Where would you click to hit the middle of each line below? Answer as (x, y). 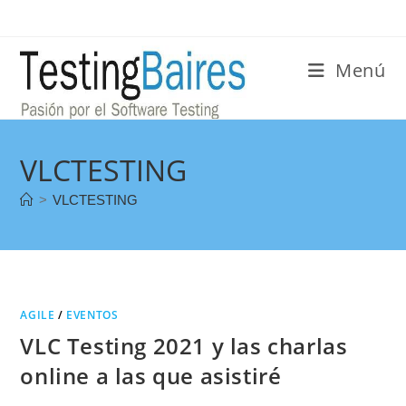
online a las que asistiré (151, 376)
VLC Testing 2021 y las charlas (184, 346)
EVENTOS (92, 315)
